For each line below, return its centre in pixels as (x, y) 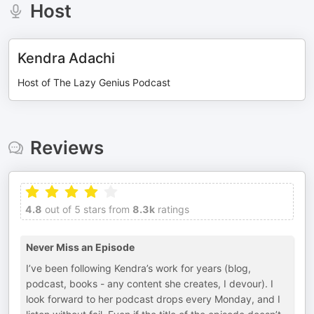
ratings (172, 210)
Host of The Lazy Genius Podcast (94, 83)
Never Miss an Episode (80, 247)
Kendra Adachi (66, 59)
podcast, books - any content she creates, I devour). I (150, 284)
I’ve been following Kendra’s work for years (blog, (138, 268)
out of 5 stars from (86, 210)
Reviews (67, 148)
